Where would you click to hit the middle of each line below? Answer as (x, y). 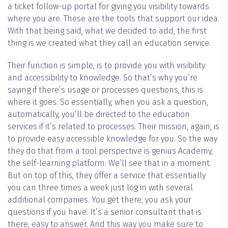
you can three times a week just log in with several (100, 188)
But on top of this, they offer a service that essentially (107, 176)
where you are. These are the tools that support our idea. (113, 19)
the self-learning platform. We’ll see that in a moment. (109, 163)
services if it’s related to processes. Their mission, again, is (113, 127)
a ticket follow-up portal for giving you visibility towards (108, 7)
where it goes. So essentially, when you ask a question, (108, 102)
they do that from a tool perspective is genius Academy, (110, 151)
